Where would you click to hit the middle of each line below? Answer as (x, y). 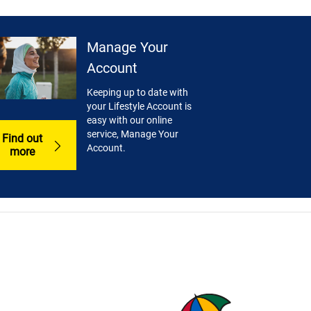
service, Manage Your (133, 134)
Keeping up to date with (138, 93)
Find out (23, 138)
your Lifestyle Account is (140, 107)
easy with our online (130, 120)
